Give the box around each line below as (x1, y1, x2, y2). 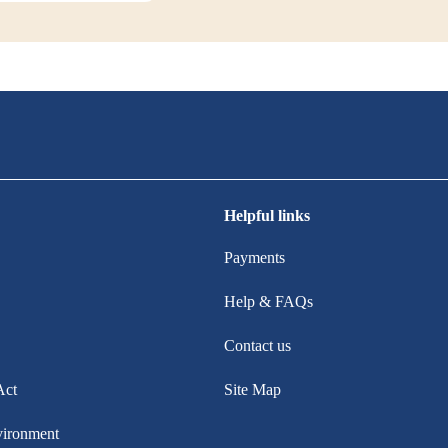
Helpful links (224, 207, 310, 224)
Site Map (224, 381, 281, 398)
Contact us (224, 337, 291, 354)
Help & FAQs (224, 293, 313, 310)
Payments (224, 249, 285, 266)
